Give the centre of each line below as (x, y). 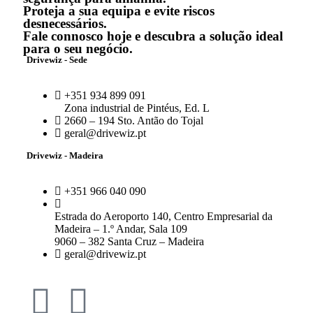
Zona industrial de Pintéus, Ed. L (137, 108)
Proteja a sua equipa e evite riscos (119, 11)
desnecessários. (65, 24)
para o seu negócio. (78, 49)
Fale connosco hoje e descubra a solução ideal (153, 36)
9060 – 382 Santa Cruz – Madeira (129, 242)
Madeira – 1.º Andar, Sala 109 (121, 229)
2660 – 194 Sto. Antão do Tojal (134, 121)
